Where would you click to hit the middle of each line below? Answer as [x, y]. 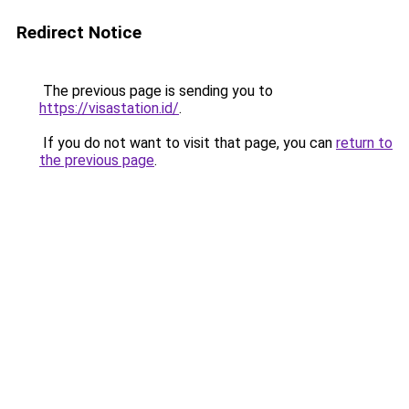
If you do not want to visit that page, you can [188, 143]
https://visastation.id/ [109, 108]
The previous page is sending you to [156, 91]
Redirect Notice [79, 32]
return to [364, 143]
